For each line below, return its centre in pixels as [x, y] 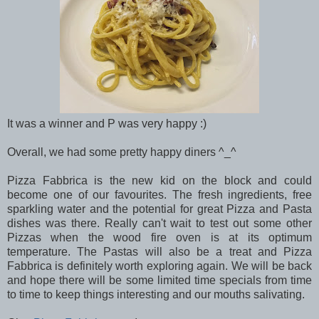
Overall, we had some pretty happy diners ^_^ [122, 152]
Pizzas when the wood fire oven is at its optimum [159, 237]
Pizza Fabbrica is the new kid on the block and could [159, 180]
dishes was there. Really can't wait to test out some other [159, 223]
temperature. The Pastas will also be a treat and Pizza [159, 251]
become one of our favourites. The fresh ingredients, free [159, 194]
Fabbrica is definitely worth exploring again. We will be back [159, 266]
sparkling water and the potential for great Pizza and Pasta [159, 209]
